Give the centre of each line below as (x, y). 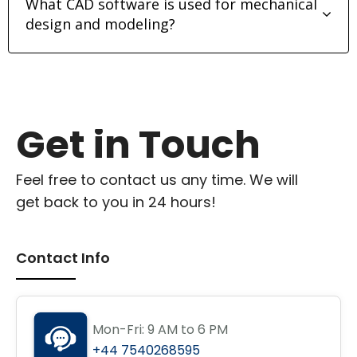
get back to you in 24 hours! (116, 202)
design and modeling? (100, 24)
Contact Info (63, 257)
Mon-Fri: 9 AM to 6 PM (160, 330)
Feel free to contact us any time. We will (157, 179)
